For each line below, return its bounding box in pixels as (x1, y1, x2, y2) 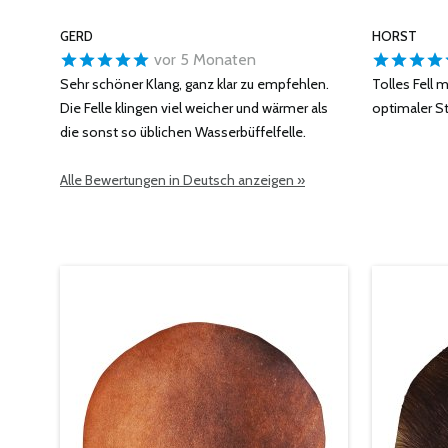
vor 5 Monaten (150, 50, 256, 69)
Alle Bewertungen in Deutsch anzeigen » (60, 171, 305, 189)
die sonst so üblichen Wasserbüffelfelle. (60, 123, 306, 141)
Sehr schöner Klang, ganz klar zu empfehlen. (60, 75, 329, 93)
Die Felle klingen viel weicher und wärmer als (60, 99, 328, 117)
